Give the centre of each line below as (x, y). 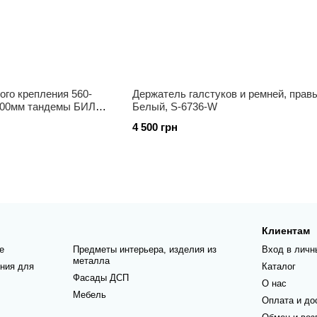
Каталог (279, 266)
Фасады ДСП (100, 278)
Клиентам (286, 231)
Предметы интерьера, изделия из (144, 249)
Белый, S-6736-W (174, 106)
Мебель (89, 295)
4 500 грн (155, 127)
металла (91, 261)
